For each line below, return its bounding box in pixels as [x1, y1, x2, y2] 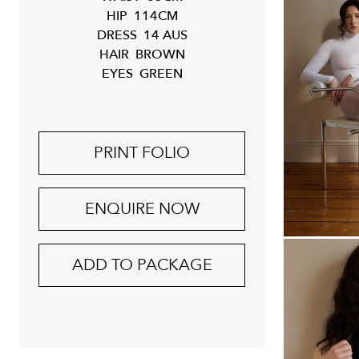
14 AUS [143, 26, 188, 44]
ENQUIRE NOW [84, 198, 200, 220]
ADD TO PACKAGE [71, 254, 212, 276]
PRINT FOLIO [94, 142, 190, 163]
